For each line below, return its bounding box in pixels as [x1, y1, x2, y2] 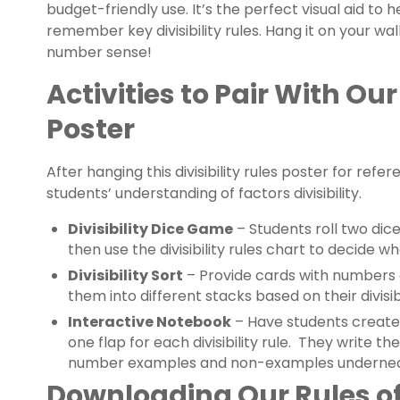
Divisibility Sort [68, 265, 183, 287]
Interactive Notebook [68, 312, 231, 333]
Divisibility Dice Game [68, 219, 233, 240]
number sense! [46, 42, 152, 63]
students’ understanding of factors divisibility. [46, 183, 362, 204]
